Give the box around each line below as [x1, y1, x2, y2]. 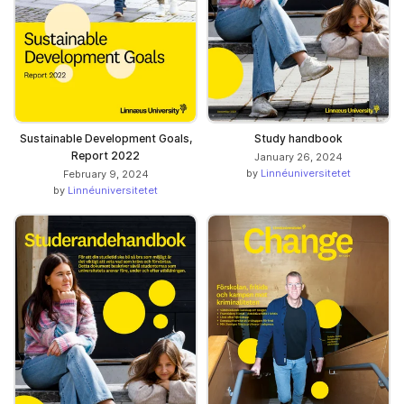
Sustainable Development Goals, [19, 131, 192, 145]
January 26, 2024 [254, 150, 343, 163]
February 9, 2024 [62, 167, 149, 180]
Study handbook [254, 131, 343, 145]
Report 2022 [71, 148, 140, 162]
